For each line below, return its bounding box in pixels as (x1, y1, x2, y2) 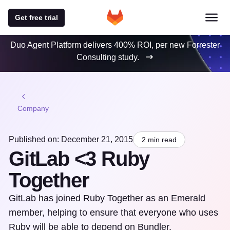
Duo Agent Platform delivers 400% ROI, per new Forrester (10, 41, 220, 49)
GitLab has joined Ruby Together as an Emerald (9, 193, 205, 203)
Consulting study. (76, 53, 139, 62)
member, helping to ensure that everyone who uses (9, 207, 218, 218)
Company (17, 104, 49, 112)
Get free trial (15, 13, 58, 22)
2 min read (142, 136, 177, 144)
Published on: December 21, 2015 (9, 135, 133, 144)
